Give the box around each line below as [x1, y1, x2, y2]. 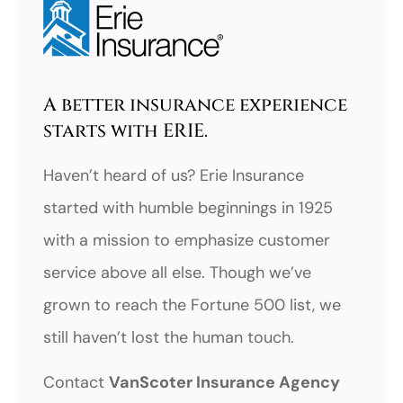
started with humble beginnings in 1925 [43, 196, 333, 219]
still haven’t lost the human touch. [43, 326, 294, 348]
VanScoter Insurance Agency [109, 372, 340, 394]
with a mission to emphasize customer [43, 228, 330, 251]
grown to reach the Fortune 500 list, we [43, 293, 341, 316]
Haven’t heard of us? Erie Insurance [43, 164, 304, 186]
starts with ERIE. [43, 118, 208, 144]
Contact [43, 372, 109, 394]
